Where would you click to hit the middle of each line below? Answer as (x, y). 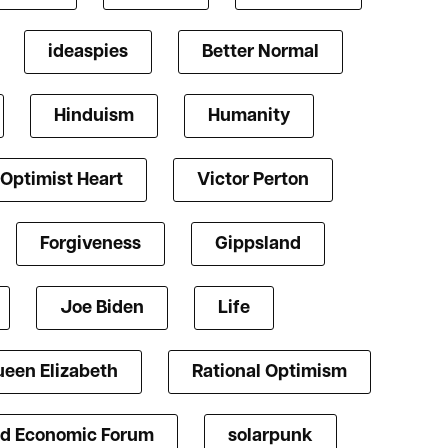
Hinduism (94, 117)
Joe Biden (102, 309)
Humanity (249, 117)
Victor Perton (252, 181)
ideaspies (87, 53)
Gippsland (257, 245)
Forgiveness (90, 245)
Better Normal (260, 53)
